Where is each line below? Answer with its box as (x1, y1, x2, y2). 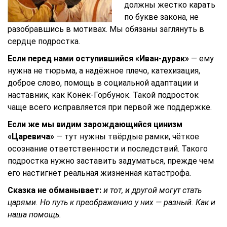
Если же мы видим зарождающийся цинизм (8, 120, 182, 129)
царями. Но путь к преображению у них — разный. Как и (8, 198, 215, 207)
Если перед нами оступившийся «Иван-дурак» (8, 54, 189, 63)
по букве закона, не (124, 12, 199, 22)
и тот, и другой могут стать (103, 185, 202, 195)
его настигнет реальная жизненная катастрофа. (8, 168, 191, 178)
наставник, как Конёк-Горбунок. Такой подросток (8, 90, 199, 100)
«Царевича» (8, 132, 54, 141)
